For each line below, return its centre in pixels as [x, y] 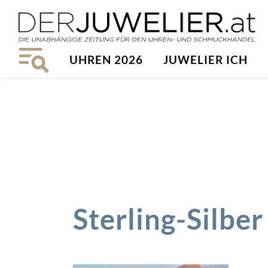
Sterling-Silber [168, 219]
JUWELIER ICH [205, 60]
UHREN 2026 [106, 60]
